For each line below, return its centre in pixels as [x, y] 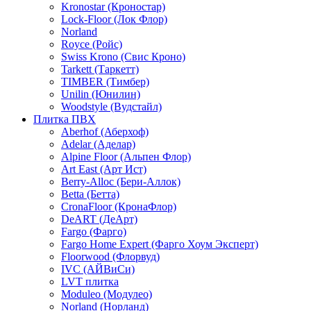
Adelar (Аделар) [98, 144]
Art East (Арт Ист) [104, 169]
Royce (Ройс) [92, 44]
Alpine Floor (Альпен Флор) [126, 157]
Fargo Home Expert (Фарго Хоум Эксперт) [160, 244]
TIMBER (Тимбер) [105, 82]
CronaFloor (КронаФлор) [119, 207]
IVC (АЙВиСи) [98, 269]
